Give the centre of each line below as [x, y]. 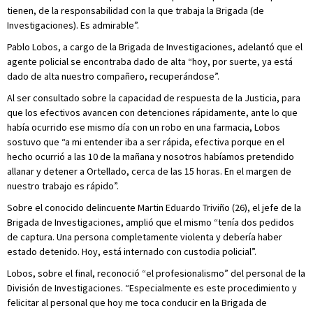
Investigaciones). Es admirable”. [73, 25]
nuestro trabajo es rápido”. [63, 186]
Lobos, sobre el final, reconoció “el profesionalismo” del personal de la [156, 273]
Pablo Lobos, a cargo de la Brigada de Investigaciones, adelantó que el [155, 47]
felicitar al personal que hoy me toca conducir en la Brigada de [137, 303]
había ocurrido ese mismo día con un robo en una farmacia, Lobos [144, 127]
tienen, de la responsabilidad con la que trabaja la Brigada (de [136, 10]
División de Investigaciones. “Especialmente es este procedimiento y [152, 288]
